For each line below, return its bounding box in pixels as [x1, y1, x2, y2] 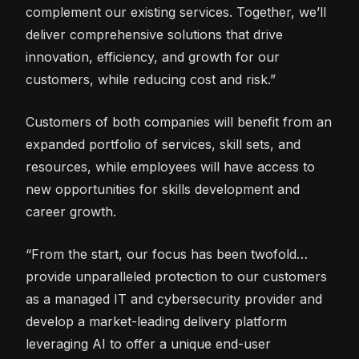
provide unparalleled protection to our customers [26, 268, 327, 284]
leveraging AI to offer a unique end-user [26, 336, 271, 352]
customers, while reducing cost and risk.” [26, 71, 276, 87]
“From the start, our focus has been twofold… [26, 246, 308, 262]
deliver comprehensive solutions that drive [26, 26, 283, 42]
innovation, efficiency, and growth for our [26, 49, 280, 65]
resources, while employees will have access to [26, 159, 315, 175]
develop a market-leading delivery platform [26, 313, 287, 329]
